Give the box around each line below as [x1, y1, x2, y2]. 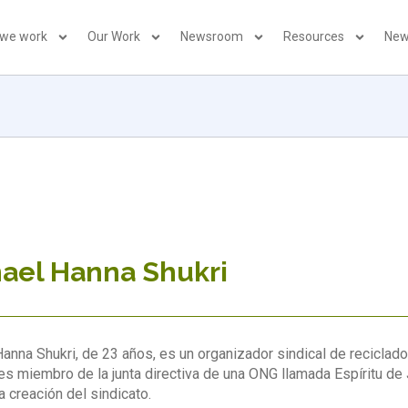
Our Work [87, 29, 141, 45]
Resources [283, 29, 345, 45]
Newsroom [180, 29, 244, 45]
